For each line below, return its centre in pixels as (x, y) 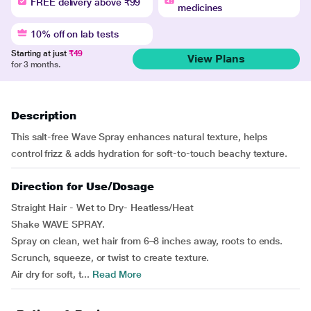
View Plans (216, 58)
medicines (200, 7)
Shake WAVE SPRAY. (58, 224)
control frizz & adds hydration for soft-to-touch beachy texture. (149, 153)
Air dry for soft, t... (51, 274)
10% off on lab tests (75, 34)
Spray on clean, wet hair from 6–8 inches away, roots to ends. (147, 241)
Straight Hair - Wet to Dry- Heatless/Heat (102, 207)
